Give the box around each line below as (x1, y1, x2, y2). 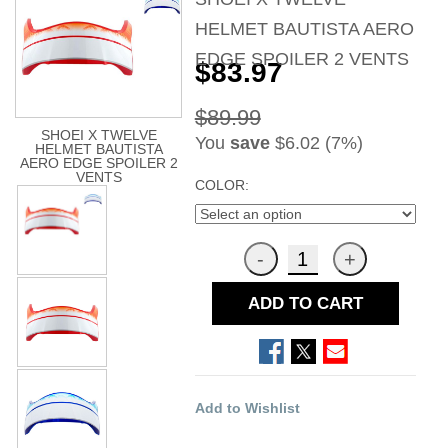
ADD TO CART (247, 293, 363, 313)
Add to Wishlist (194, 399, 300, 416)
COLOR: (194, 176, 249, 193)
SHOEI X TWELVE (40, 127, 157, 144)
